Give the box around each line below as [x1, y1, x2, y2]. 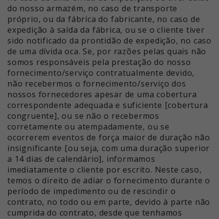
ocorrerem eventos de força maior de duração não [7, 132, 210, 143]
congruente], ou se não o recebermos [7, 110, 159, 122]
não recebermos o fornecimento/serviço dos [7, 78, 186, 89]
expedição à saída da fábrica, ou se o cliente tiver [7, 24, 205, 36]
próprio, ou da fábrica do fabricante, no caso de [7, 14, 200, 25]
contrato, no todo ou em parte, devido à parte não [7, 197, 211, 208]
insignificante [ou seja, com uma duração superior [7, 143, 210, 154]
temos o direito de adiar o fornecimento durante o [7, 175, 211, 186]
